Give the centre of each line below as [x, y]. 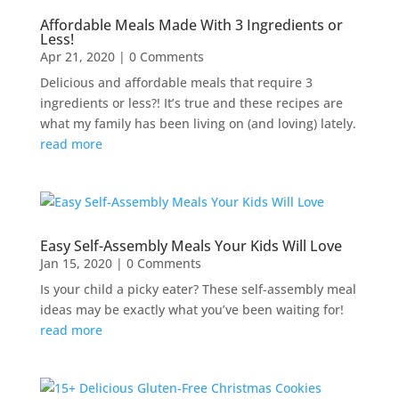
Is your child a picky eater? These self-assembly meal [198, 289]
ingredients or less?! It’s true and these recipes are [191, 102]
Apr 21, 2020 [77, 56]
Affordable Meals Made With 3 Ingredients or [191, 24]
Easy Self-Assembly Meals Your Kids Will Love [191, 245]
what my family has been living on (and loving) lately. [198, 123]
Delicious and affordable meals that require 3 [176, 82]
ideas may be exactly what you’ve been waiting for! [191, 309]
